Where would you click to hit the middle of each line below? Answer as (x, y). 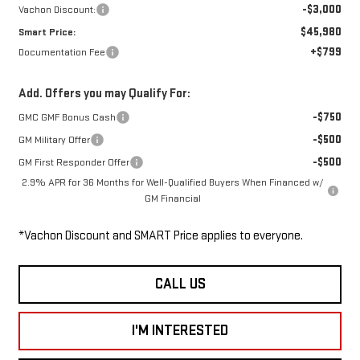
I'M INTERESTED (180, 331)
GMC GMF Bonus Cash (67, 118)
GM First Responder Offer (74, 163)
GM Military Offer (54, 140)
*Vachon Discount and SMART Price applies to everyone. (160, 236)
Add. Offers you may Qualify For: (104, 94)
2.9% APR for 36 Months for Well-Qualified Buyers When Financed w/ (172, 183)
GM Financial (172, 199)
